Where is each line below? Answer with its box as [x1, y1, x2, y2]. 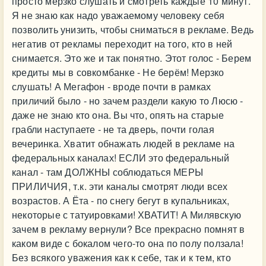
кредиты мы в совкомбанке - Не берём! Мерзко [12, 65, 224, 79]
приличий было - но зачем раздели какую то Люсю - [12, 94, 243, 107]
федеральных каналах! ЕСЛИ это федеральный [12, 151, 230, 164]
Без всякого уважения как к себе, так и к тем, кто [12, 251, 231, 264]
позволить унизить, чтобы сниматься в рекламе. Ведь [12, 23, 254, 36]
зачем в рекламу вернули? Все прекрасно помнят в [12, 222, 245, 236]
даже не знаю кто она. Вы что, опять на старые [12, 108, 224, 122]
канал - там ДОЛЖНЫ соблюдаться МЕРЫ [12, 165, 203, 179]
